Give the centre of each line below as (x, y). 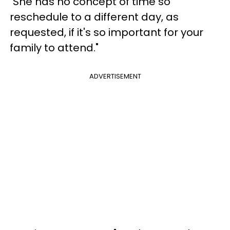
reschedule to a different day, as (94, 17)
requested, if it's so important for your (107, 32)
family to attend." (54, 47)
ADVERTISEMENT (115, 76)
